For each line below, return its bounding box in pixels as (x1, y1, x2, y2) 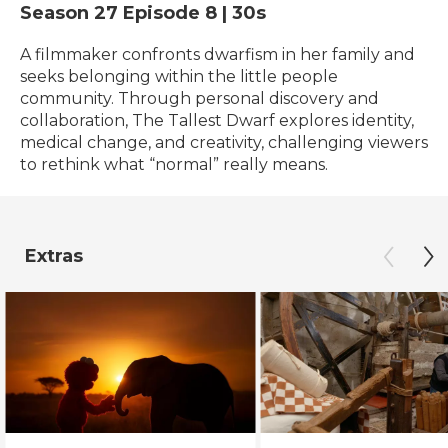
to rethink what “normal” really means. (20, 155, 328, 174)
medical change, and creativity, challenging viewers (20, 133, 428, 152)
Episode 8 (123, 2, 217, 24)
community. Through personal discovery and (20, 89, 379, 108)
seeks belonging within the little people (20, 67, 338, 86)
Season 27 (20, 2, 123, 24)
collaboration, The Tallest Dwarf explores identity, (20, 111, 414, 130)
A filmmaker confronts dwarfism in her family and (20, 45, 415, 64)
